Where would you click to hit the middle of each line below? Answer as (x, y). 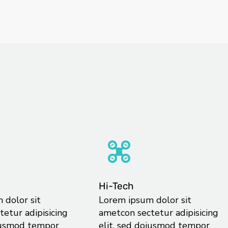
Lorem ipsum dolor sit (145, 200)
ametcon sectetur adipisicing (158, 212)
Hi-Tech (116, 186)
